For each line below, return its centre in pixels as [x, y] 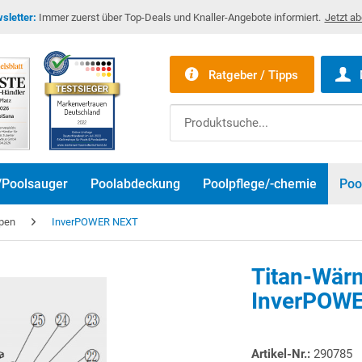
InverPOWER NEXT [95, 222]
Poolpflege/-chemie [260, 184]
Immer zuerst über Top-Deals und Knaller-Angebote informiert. [178, 17]
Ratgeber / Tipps [253, 75]
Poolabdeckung [135, 184]
